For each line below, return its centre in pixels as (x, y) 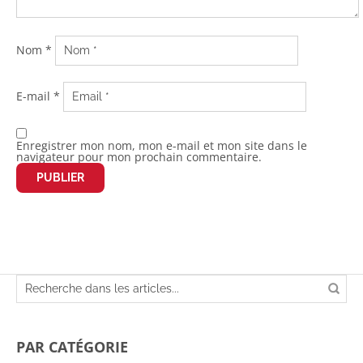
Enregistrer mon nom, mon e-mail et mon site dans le (162, 145)
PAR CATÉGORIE (72, 346)
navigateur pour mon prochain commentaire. (139, 156)
